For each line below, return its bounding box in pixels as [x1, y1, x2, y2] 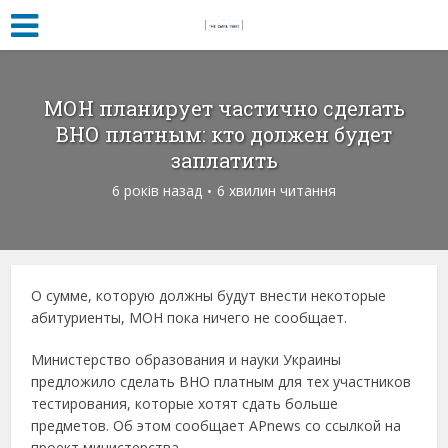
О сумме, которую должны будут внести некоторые [31, 286, 387, 305]
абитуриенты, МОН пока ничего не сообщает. [31, 308, 348, 327]
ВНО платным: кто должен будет [56, 121, 392, 147]
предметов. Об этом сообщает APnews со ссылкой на [31, 416, 402, 435]
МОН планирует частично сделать [43, 95, 405, 121]
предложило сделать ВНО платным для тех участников [31, 372, 412, 391]
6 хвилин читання [217, 181, 336, 200]
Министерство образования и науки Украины [31, 350, 342, 369]
